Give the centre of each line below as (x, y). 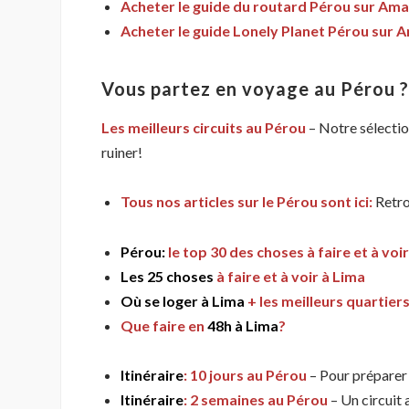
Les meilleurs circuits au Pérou (204, 128)
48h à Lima (243, 325)
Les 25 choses (167, 276)
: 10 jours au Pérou (245, 375)
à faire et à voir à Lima (289, 276)
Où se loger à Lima (183, 300)
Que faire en (164, 325)
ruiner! (122, 152)
